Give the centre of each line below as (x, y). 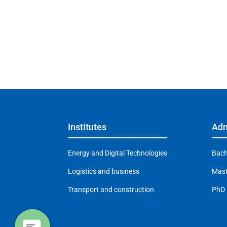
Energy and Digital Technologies (118, 153)
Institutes (87, 127)
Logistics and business (104, 172)
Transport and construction (111, 190)
